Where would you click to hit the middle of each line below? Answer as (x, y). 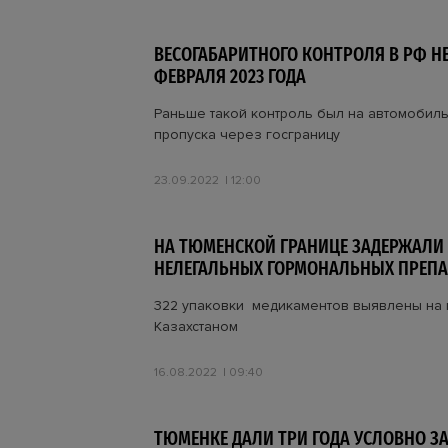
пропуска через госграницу (247, 134)
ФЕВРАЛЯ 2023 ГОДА (230, 76)
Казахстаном (196, 326)
